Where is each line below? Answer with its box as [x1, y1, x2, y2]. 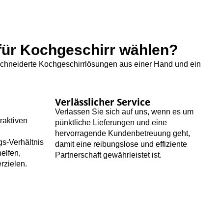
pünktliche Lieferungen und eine [55, 118, 167, 127]
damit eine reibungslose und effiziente [55, 140, 187, 149]
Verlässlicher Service [55, 96, 150, 109]
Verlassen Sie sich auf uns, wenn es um [55, 108, 193, 116]
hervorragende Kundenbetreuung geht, [55, 129, 190, 138]
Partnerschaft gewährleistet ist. [55, 151, 162, 160]
